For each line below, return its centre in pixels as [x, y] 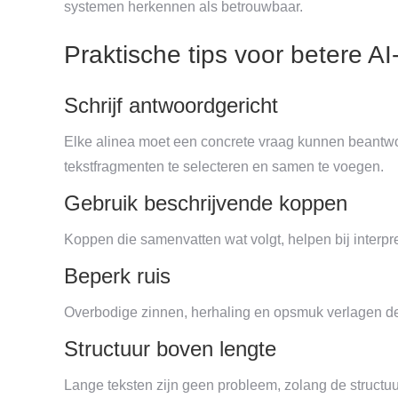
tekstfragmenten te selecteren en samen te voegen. [224, 166]
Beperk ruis [117, 275]
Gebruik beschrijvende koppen [206, 203]
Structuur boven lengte [170, 348]
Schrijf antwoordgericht [171, 105]
